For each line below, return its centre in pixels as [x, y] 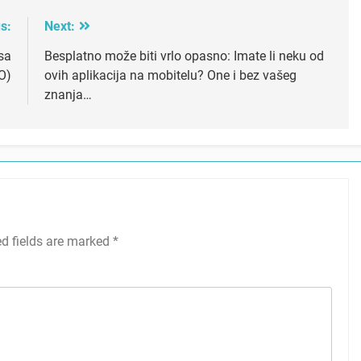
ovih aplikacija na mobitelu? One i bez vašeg [170, 76]
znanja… [68, 95]
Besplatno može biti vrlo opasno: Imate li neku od [184, 56]
